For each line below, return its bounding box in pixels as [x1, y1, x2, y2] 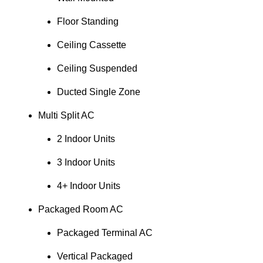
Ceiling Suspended [56, 63, 137, 74]
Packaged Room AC [38, 204, 123, 215]
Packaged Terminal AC [56, 228, 153, 238]
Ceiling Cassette [56, 40, 126, 50]
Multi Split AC [38, 110, 95, 121]
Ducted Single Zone [56, 87, 140, 97]
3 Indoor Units [56, 157, 115, 168]
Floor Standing [56, 16, 119, 27]
